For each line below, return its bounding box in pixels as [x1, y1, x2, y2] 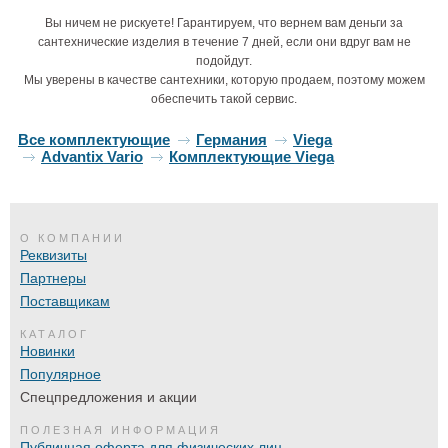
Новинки [20, 343, 75, 360]
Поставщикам [20, 293, 110, 310]
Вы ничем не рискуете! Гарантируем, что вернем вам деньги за [45, 16, 403, 31]
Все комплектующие [18, 131, 170, 149]
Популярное [20, 366, 101, 383]
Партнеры [20, 270, 86, 287]
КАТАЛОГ [20, 328, 89, 341]
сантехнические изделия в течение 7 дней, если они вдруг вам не [37, 35, 411, 50]
